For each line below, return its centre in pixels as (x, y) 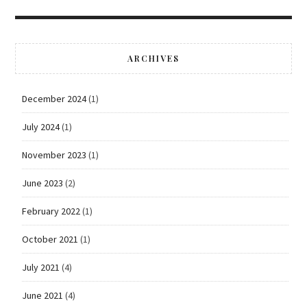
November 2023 (54, 155)
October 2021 (50, 240)
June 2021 (42, 296)
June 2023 (42, 183)
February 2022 (51, 211)
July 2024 (40, 127)
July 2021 (40, 268)
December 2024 (54, 99)
